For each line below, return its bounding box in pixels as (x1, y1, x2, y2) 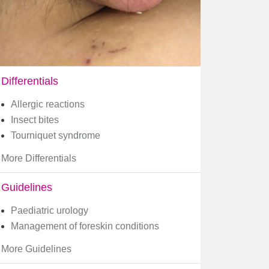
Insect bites (11, 115, 59, 125)
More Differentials (1, 153, 76, 164)
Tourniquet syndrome (11, 130, 100, 141)
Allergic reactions (11, 99, 85, 110)
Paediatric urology (11, 205, 88, 216)
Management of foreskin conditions (11, 221, 159, 232)
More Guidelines (1, 244, 71, 255)
